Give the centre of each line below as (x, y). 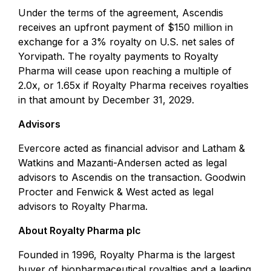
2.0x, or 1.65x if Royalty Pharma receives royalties (133, 85)
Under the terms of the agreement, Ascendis (121, 13)
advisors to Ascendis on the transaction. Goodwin (132, 177)
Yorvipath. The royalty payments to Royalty (118, 56)
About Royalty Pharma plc (80, 230)
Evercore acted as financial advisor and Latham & (132, 148)
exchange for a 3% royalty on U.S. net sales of (126, 42)
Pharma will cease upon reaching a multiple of (125, 71)
